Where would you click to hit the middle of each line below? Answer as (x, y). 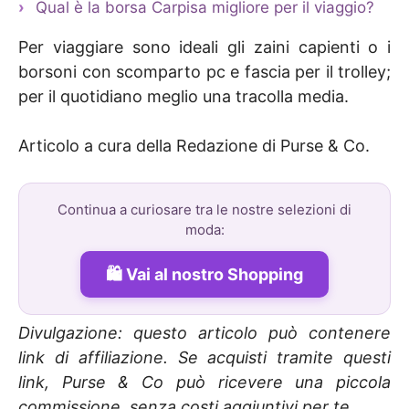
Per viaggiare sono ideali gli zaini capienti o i (204, 47)
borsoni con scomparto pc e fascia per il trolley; (204, 71)
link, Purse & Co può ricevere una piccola (204, 382)
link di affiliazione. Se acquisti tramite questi (204, 357)
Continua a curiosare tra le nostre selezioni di (204, 209)
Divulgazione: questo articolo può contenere (204, 332)
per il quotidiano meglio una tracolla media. (184, 96)
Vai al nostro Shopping (215, 274)
